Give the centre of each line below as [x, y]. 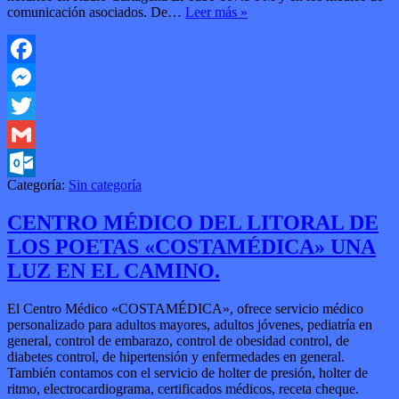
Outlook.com [44, 191]
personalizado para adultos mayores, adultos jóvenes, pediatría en [190, 324]
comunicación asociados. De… [96, 12]
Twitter [27, 134]
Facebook [35, 77]
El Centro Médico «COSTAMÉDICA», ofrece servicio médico [185, 308]
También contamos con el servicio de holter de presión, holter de [187, 372]
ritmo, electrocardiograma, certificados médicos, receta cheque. [183, 388]
